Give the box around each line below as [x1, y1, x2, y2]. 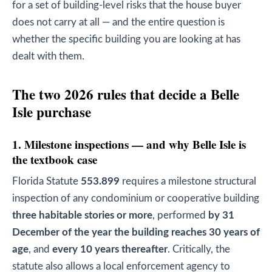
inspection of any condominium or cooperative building [12, 193, 259, 203]
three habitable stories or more [12, 210, 152, 220]
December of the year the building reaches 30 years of [12, 227, 260, 237]
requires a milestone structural [120, 176, 256, 186]
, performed [152, 210, 208, 220]
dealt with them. [12, 51, 84, 61]
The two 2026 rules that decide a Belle [12, 83, 239, 104]
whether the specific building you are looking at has [12, 34, 240, 44]
